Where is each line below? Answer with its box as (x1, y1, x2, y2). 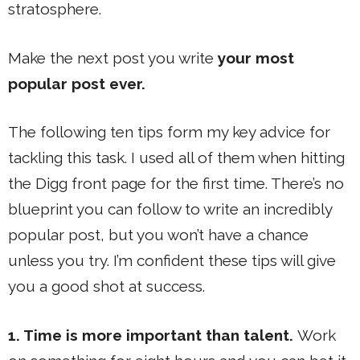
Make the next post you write (8, 48, 218, 67)
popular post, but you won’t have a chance (8, 226, 309, 243)
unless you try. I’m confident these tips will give (8, 252, 336, 269)
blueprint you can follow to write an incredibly (8, 200, 332, 218)
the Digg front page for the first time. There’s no (8, 174, 344, 192)
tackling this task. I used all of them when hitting (8, 149, 345, 166)
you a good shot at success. (8, 277, 205, 295)
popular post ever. (8, 74, 145, 92)
